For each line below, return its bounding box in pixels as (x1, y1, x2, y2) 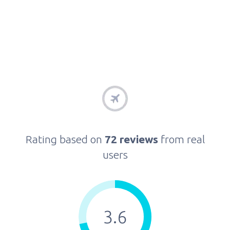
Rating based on (25, 133, 105, 145)
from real (160, 133, 205, 145)
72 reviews (104, 133, 161, 145)
